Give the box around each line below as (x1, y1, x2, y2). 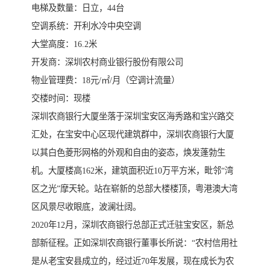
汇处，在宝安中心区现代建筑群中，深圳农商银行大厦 (31, 129, 234, 139)
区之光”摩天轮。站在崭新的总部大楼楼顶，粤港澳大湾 (31, 183, 237, 193)
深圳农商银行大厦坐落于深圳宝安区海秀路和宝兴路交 (31, 111, 234, 121)
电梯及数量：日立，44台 (31, 2, 124, 13)
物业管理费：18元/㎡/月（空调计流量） (31, 75, 180, 85)
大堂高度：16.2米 (31, 39, 97, 49)
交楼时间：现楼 (31, 93, 90, 103)
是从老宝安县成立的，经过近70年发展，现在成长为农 (31, 256, 234, 266)
